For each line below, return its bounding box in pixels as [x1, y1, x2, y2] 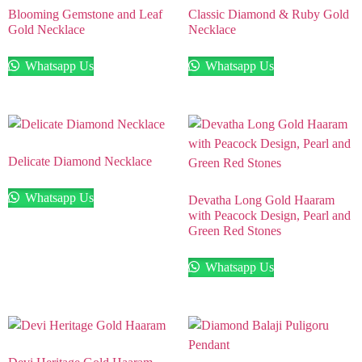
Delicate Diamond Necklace [8, 154, 152, 169]
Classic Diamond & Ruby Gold [187, 7, 349, 22]
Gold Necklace [8, 23, 85, 37]
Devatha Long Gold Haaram [187, 193, 335, 208]
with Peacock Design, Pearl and [187, 208, 351, 223]
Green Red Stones [187, 224, 281, 238]
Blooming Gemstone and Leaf [8, 7, 162, 22]
